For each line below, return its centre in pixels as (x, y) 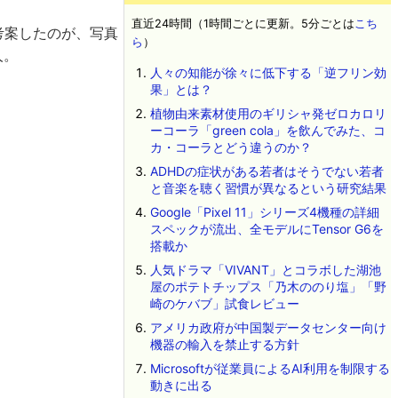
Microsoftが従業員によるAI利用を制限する (270, 368)
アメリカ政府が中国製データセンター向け (268, 327)
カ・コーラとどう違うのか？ (231, 147)
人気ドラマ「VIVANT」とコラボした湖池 (265, 270)
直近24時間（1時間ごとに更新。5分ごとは (243, 24)
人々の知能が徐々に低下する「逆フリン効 (268, 72)
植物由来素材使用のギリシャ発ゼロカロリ (268, 113)
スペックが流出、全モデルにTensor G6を (267, 229)
